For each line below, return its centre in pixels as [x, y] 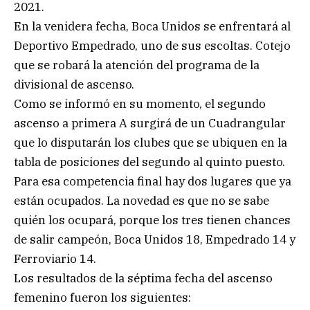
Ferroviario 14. [55, 258]
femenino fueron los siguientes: [102, 297]
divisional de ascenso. [74, 84]
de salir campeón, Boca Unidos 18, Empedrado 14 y [155, 239]
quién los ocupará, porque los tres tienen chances [152, 220]
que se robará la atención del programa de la [137, 65]
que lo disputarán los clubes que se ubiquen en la [151, 142]
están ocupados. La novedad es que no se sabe [142, 200]
